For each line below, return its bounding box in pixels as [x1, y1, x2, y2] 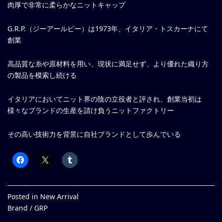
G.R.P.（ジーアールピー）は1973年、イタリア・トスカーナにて [7, 24, 208, 34]
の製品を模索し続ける [7, 70, 77, 80]
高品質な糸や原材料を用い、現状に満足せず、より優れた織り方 [7, 59, 209, 69]
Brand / [7, 203, 34, 213]
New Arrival [40, 192, 79, 202]
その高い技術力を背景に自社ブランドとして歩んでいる [7, 129, 181, 139]
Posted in [7, 192, 40, 202]
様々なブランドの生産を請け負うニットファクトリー [7, 106, 174, 115]
